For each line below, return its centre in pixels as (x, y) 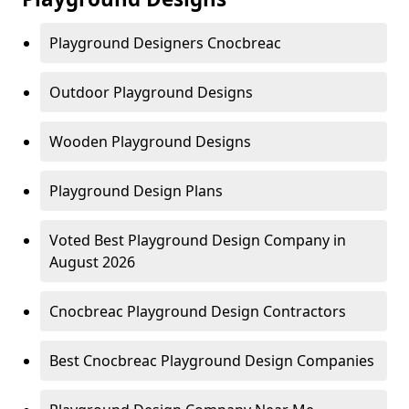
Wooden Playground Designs (150, 142)
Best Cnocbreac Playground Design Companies (212, 361)
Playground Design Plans (136, 191)
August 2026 (92, 262)
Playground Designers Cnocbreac (165, 43)
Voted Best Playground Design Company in (198, 241)
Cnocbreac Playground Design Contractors (198, 312)
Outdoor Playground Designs (151, 93)
